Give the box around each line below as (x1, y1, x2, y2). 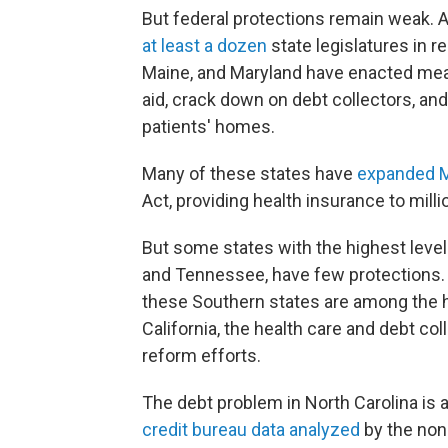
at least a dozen (142, 35, 267, 56)
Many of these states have (142, 163, 357, 184)
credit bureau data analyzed (142, 419, 360, 440)
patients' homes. (142, 116, 275, 137)
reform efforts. (142, 345, 261, 366)
